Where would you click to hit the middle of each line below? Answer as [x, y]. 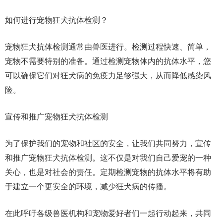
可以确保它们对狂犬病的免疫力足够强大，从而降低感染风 [108, 76]
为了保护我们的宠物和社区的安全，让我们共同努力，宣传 [108, 143]
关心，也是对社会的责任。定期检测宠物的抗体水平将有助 [108, 172]
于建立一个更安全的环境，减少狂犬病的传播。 [88, 187]
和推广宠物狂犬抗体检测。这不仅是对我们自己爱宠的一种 [108, 158]
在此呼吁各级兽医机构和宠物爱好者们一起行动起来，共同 [108, 213]
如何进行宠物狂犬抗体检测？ [56, 20]
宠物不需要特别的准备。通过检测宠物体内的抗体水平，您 [108, 61]
